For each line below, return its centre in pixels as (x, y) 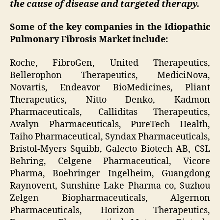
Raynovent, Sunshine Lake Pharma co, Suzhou (110, 186)
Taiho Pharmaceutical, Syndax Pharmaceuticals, (110, 137)
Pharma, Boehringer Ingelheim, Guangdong (110, 173)
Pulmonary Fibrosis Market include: (89, 40)
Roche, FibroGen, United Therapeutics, (110, 63)
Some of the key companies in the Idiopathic (110, 27)
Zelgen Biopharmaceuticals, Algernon (110, 198)
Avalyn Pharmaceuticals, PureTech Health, (110, 124)
